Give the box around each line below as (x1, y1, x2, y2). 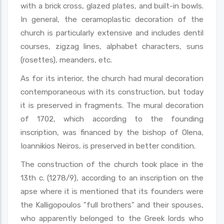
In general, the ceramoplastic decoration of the (20, 14, 203, 24)
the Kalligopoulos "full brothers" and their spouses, (20, 200, 203, 209)
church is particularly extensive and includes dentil (20, 28, 203, 37)
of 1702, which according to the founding (20, 114, 203, 123)
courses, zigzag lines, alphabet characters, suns (20, 41, 203, 51)
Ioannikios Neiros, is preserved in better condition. (20, 141, 195, 150)
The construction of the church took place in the (20, 159, 203, 169)
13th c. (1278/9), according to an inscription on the (20, 173, 203, 182)
